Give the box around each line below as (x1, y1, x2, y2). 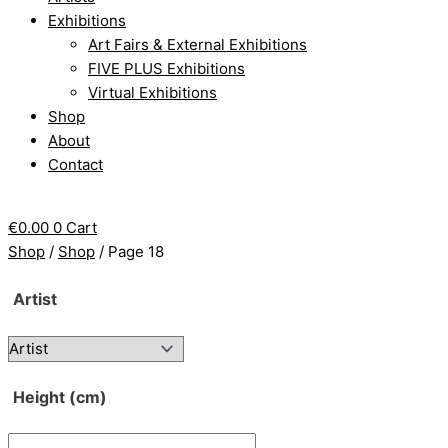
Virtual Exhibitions (88, 83, 217, 102)
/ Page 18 (95, 242, 164, 261)
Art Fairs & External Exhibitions (88, 35, 307, 54)
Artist (13, 289, 57, 310)
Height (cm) (13, 386, 107, 407)
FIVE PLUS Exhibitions (88, 59, 245, 78)
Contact (48, 155, 103, 174)
